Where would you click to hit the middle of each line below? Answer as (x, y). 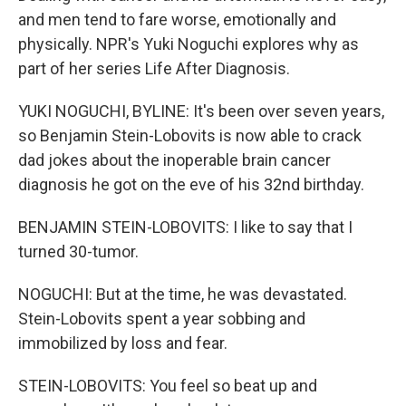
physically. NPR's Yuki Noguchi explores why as (188, 44)
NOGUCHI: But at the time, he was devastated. (183, 294)
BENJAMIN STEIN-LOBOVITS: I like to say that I (185, 227)
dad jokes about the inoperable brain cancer (174, 160)
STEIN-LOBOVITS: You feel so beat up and (168, 386)
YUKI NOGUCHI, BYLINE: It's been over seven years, (201, 111)
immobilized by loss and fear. (123, 343)
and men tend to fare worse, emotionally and (177, 19)
